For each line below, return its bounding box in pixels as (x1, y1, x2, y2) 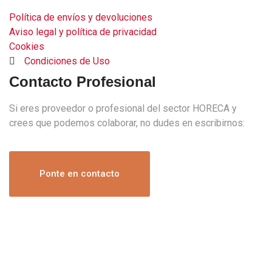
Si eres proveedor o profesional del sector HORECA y (9, 102, 237, 114)
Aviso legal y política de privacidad (9, 25, 157, 38)
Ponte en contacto (39, 168, 120, 179)
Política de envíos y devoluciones (9, 11, 152, 23)
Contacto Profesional (9, 73, 156, 90)
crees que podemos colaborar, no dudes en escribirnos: (9, 117, 245, 129)
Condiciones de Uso (24, 55, 110, 67)
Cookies (9, 40, 44, 52)
